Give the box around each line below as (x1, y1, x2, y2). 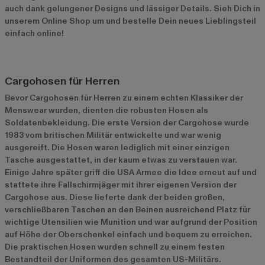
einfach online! (5, 28, 64, 40)
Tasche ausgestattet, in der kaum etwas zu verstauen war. (5, 154, 237, 166)
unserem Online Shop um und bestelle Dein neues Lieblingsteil (5, 15, 256, 27)
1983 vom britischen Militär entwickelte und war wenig (5, 130, 221, 141)
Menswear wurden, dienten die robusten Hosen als (5, 105, 208, 117)
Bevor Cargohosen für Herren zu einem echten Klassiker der (5, 92, 243, 104)
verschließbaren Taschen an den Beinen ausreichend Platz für (5, 204, 250, 216)
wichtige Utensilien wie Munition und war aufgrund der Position (5, 216, 257, 228)
